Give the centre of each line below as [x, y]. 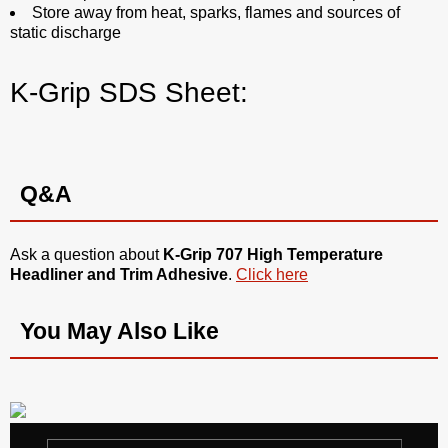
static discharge [65, 33]
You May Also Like [119, 331]
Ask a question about [86, 255]
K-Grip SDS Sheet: [129, 93]
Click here [272, 275]
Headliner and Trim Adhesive [119, 275]
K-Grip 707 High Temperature [273, 255]
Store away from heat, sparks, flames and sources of [216, 13]
